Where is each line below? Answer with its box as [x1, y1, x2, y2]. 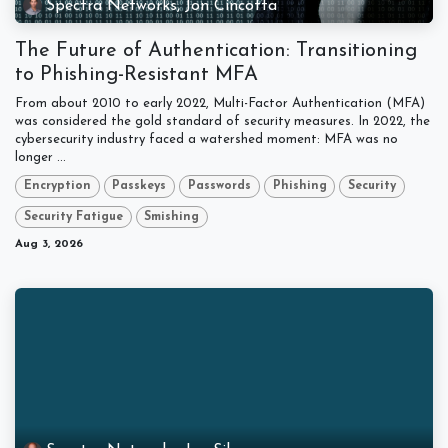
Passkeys [112, 180, 167, 193]
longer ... [15, 151, 66, 165]
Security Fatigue [23, 210, 123, 223]
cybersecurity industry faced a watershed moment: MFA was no [15, 133, 398, 147]
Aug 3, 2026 [15, 237, 83, 250]
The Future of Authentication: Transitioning [15, 41, 417, 62]
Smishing [144, 210, 200, 223]
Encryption [23, 180, 91, 193]
